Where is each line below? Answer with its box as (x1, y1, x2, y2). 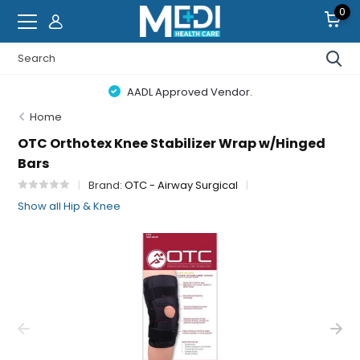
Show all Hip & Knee (18, 198, 121, 214)
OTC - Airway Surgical (125, 178, 239, 193)
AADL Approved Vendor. (124, 84, 252, 100)
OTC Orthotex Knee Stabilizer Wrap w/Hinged (18, 134, 326, 153)
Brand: (88, 178, 125, 193)
